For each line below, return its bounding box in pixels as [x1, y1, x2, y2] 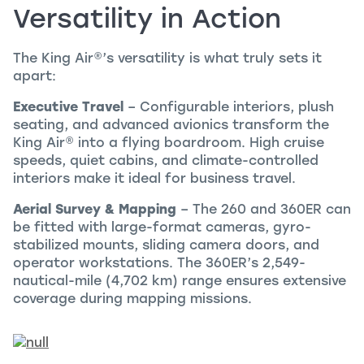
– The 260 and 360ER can [176, 201, 351, 218]
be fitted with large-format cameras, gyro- [13, 219, 311, 236]
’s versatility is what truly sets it [102, 50, 322, 67]
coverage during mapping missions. [13, 291, 252, 307]
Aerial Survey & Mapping [13, 201, 176, 218]
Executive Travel [13, 99, 123, 115]
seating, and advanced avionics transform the [13, 117, 329, 133]
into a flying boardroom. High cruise [74, 135, 324, 151]
